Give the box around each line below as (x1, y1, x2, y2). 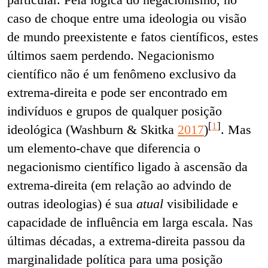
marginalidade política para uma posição (7, 251, 223, 267)
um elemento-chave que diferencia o (7, 140, 200, 156)
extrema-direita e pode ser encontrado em (7, 84, 227, 100)
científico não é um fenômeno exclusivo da (7, 66, 236, 81)
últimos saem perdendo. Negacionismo (7, 47, 214, 63)
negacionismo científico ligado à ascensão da (7, 159, 248, 174)
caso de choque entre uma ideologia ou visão (7, 10, 246, 26)
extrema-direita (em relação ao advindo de (7, 177, 232, 193)
